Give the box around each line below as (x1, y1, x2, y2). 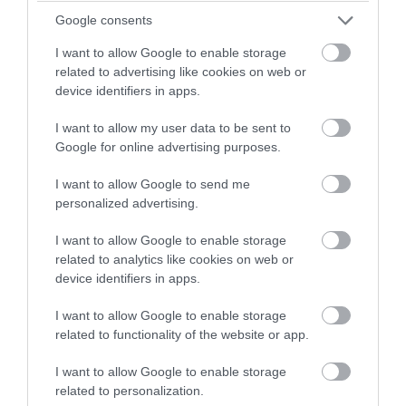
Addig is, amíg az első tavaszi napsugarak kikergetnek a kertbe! (9, 362, 373, 380)
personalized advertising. (55, 195, 198, 210)
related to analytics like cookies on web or (55, 251, 294, 266)
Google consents (55, 13, 152, 27)
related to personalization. (55, 382, 204, 398)
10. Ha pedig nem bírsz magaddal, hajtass (9, 283, 390, 304)
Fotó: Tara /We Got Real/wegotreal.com (45, 239, 272, 256)
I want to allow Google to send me (55, 176, 250, 191)
